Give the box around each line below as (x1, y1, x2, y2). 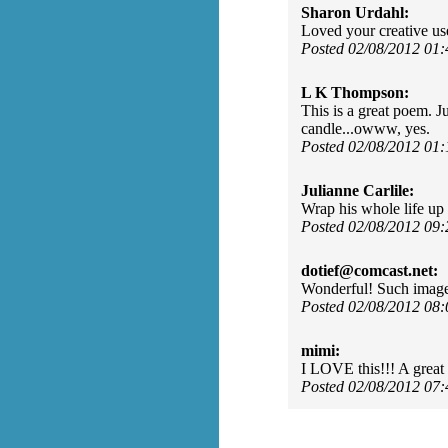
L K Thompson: (301, 84, 409, 101)
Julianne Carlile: (301, 182, 414, 199)
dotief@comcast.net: (301, 262, 438, 279)
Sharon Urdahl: (301, 4, 409, 21)
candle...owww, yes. (301, 120, 430, 137)
